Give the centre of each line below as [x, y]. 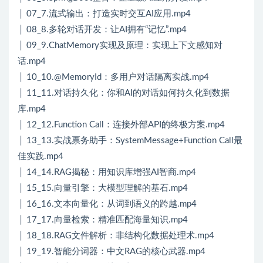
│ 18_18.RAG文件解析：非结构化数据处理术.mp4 [116, 236]
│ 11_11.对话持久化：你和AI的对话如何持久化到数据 [124, 93]
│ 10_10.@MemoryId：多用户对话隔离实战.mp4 [113, 77]
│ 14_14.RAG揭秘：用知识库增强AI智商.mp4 [107, 173]
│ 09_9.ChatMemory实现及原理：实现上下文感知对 [120, 46]
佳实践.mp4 [41, 157]
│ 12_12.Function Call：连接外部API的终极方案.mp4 [121, 125]
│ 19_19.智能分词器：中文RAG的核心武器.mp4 [112, 252]
